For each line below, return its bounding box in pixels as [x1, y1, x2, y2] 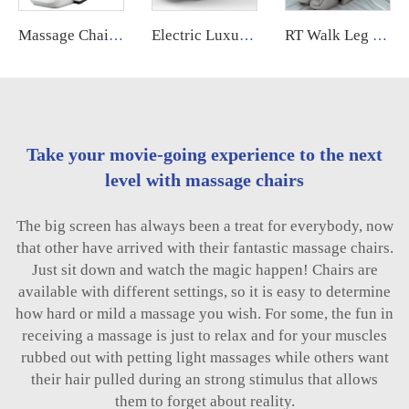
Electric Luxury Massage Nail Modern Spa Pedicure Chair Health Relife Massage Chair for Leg [238, 26, 254, 43]
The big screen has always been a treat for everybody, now [16, 216, 393, 235]
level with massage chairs [105, 169, 304, 190]
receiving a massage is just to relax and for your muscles [22, 326, 387, 344]
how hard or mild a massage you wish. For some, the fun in [16, 304, 393, 322]
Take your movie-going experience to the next [26, 143, 383, 164]
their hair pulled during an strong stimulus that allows [31, 370, 378, 388]
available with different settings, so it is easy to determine [18, 282, 391, 300]
